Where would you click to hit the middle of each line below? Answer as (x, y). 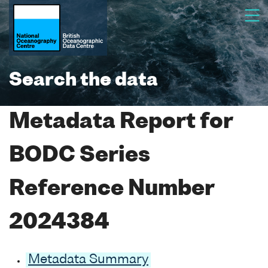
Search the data (83, 81)
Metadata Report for (121, 122)
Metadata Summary (88, 260)
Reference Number (112, 189)
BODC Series (80, 156)
